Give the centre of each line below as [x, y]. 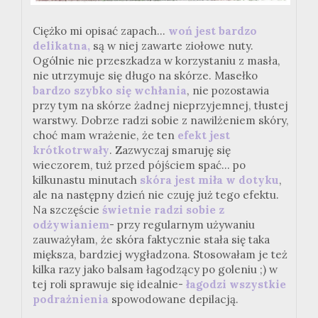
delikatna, [61, 45]
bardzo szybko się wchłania [110, 90]
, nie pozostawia [228, 90]
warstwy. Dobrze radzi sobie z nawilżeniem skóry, [161, 120]
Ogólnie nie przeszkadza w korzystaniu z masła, [157, 60]
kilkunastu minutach [86, 180]
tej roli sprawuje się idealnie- [109, 284]
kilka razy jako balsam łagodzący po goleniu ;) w [155, 269]
